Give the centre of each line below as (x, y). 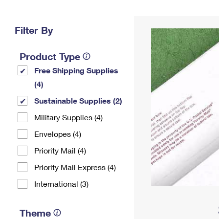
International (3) (61, 184)
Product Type (50, 56)
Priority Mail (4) (60, 150)
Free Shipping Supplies (76, 70)
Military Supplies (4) (68, 117)
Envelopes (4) (58, 134)
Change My (160, 13)
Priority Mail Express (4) (75, 167)
